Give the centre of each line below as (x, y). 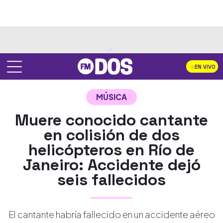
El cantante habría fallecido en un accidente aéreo (111, 214)
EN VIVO (205, 67)
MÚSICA (111, 97)
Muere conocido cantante (111, 120)
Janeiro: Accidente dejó (111, 165)
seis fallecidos (111, 180)
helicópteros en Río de (111, 150)
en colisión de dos (111, 135)
